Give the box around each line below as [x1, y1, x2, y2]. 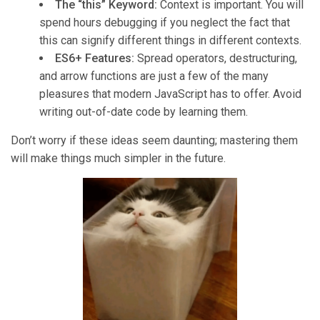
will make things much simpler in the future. [11, 151, 226, 166]
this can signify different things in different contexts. [39, 34, 301, 48]
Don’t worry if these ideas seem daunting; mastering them [11, 134, 298, 148]
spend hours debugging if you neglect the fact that [39, 16, 290, 30]
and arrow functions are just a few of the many [39, 69, 269, 84]
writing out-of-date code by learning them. [39, 105, 248, 119]
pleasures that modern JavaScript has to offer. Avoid [39, 87, 301, 101]
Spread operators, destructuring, [134, 51, 297, 66]
